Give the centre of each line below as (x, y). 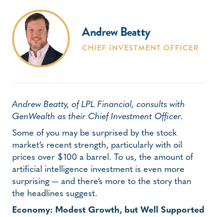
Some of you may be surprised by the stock (94, 133)
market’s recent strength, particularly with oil (97, 145)
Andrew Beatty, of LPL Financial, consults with (99, 105)
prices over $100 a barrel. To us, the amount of (102, 157)
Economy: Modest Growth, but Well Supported (108, 210)
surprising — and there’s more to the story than (102, 182)
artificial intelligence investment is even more (98, 170)
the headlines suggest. (55, 194)
